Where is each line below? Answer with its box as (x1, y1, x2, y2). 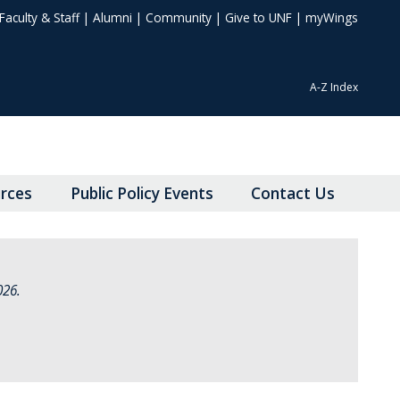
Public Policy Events (70, 183, 213, 204)
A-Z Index (310, 79, 358, 96)
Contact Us (251, 183, 336, 204)
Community (146, 8, 212, 26)
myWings (305, 8, 358, 26)
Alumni (93, 8, 132, 26)
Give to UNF (225, 8, 292, 26)
